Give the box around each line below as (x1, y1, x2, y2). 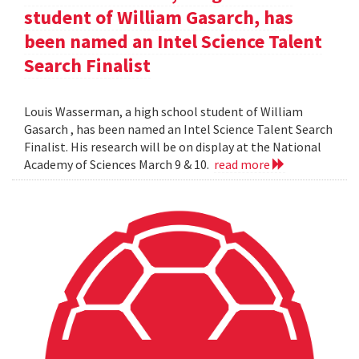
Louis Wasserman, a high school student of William (24, 103, 303, 120)
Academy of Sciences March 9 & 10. (24, 156, 214, 173)
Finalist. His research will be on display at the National (24, 139, 321, 155)
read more (214, 156, 272, 173)
